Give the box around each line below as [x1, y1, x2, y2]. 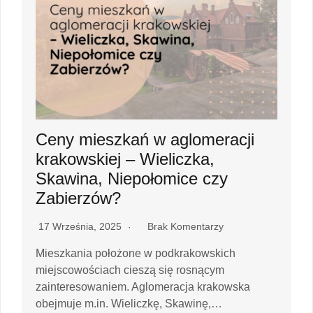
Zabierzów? [36, 189, 121, 208]
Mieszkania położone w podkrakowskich [36, 247, 235, 259]
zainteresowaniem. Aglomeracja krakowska [36, 281, 250, 293]
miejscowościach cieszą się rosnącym [36, 264, 224, 276]
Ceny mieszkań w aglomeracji [36, 130, 254, 149]
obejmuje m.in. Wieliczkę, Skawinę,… [36, 298, 222, 310]
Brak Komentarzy [147, 221, 224, 232]
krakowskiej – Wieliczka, [36, 150, 214, 168]
